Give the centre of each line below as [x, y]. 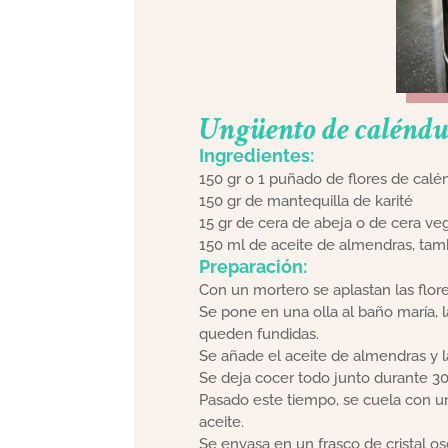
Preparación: [252, 267]
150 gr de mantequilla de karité [305, 201]
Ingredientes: [256, 156]
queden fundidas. [258, 334]
